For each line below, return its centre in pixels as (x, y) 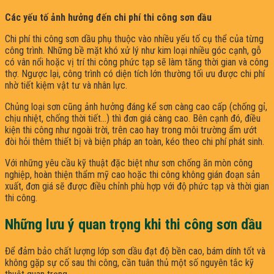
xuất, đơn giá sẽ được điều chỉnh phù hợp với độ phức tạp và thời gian (137, 187)
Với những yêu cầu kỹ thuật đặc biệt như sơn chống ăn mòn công (129, 163)
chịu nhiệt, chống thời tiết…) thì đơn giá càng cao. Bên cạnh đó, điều (133, 119)
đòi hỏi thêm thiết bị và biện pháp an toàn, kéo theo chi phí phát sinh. (135, 142)
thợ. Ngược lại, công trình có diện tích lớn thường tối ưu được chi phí (135, 74)
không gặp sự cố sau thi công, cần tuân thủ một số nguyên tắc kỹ (129, 263)
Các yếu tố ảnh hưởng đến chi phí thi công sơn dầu (108, 18)
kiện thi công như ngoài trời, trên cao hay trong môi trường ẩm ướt (131, 130)
